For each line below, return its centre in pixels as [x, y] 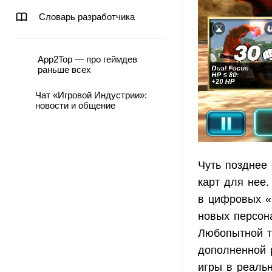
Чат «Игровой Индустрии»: [91, 95]
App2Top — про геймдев [87, 59]
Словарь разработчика [87, 17]
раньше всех [64, 70]
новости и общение [75, 105]
